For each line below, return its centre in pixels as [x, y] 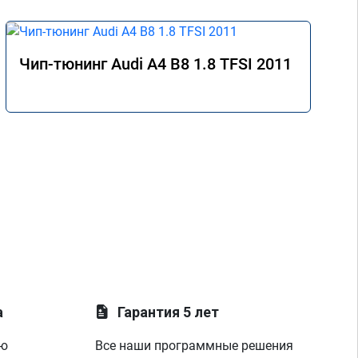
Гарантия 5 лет [169, 312]
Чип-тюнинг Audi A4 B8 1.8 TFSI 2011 [155, 64]
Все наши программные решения [195, 346]
